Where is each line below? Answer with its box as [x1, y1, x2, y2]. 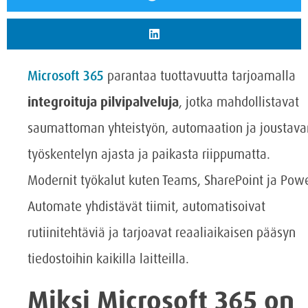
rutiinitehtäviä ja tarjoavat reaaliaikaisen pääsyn [27, 224, 296, 242]
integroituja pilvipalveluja [27, 93, 179, 111]
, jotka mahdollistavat [179, 93, 299, 111]
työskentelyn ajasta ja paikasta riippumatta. [27, 146, 270, 164]
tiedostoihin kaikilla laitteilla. [27, 250, 189, 268]
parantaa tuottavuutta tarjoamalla [104, 67, 296, 85]
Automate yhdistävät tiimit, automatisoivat [27, 198, 265, 216]
